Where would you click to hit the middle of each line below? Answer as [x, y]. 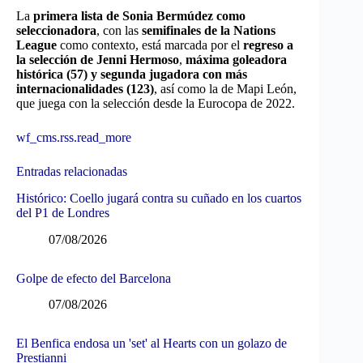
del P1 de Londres [63, 212]
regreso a [268, 45]
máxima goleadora [236, 60]
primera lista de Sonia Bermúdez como [139, 16]
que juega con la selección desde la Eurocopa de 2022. [156, 103]
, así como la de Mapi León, [225, 89]
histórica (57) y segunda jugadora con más [132, 74]
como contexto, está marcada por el [150, 45]
